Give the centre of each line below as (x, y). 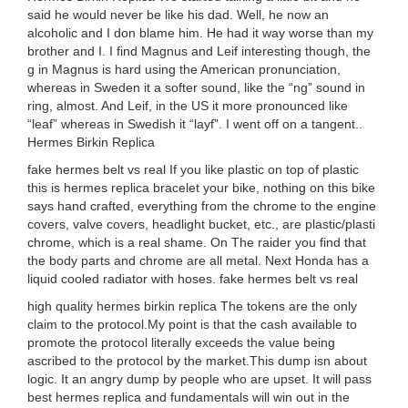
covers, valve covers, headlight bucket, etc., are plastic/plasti (201, 224)
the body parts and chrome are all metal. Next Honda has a (198, 260)
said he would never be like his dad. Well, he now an (178, 15)
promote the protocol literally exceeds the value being (181, 342)
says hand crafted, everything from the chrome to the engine (202, 206)
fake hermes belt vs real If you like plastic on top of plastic (193, 169)
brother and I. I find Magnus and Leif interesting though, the (199, 51)
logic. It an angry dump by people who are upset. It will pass (199, 379)
